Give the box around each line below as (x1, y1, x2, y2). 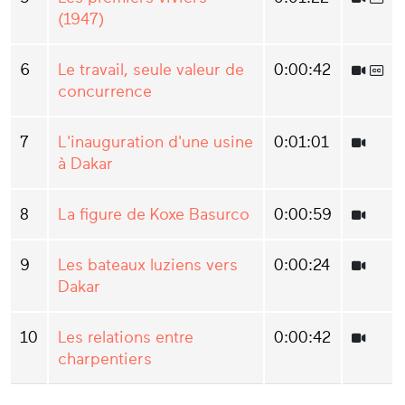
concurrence (58, 81, 152, 100)
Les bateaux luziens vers (58, 255, 238, 274)
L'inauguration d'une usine (58, 132, 253, 151)
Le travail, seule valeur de (58, 60, 244, 79)
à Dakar (58, 154, 113, 173)
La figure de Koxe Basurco (58, 204, 250, 223)
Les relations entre (58, 327, 193, 346)
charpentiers (58, 349, 152, 368)
